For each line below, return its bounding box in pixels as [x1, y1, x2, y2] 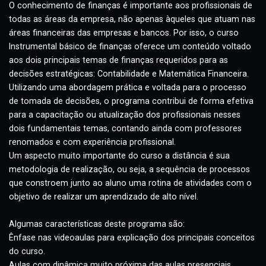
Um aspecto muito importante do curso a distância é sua [9, 173, 242, 183]
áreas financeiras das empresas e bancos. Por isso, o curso [9, 43, 252, 54]
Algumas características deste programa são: [9, 245, 195, 255]
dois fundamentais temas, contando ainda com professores [9, 144, 255, 154]
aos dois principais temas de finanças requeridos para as [9, 72, 240, 83]
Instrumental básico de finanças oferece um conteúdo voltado [9, 58, 265, 68]
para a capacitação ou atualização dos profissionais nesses [9, 129, 254, 140]
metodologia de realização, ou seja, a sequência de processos [9, 187, 264, 198]
